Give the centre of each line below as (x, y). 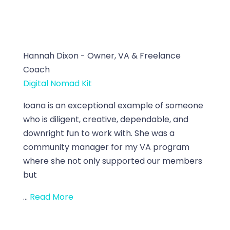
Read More (51, 197)
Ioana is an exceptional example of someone (113, 105)
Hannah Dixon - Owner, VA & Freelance (102, 55)
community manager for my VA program (106, 147)
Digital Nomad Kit (57, 83)
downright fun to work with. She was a (99, 133)
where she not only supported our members (112, 161)
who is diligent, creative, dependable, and (106, 119)
